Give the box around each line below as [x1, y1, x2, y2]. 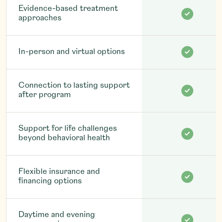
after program [18, 91, 71, 99]
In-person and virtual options [18, 48, 125, 56]
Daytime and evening [18, 211, 95, 219]
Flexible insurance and [18, 167, 100, 176]
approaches [18, 14, 61, 22]
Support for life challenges [18, 124, 117, 133]
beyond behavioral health [18, 134, 110, 142]
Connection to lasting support [18, 81, 130, 90]
